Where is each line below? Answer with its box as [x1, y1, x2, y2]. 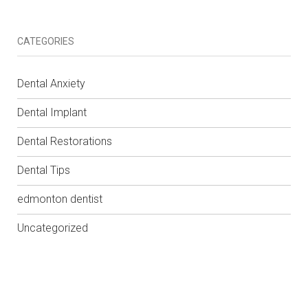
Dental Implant [17, 105, 87, 119]
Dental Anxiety [17, 76, 85, 90]
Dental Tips [17, 163, 70, 177]
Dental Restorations [17, 134, 112, 148]
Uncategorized [17, 221, 88, 234]
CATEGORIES [17, 35, 74, 47]
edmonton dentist [17, 192, 102, 206]
